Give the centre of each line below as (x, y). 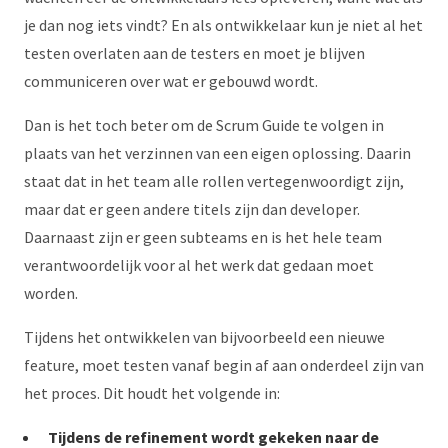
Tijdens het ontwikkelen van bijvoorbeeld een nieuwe (204, 337)
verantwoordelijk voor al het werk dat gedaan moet (199, 265)
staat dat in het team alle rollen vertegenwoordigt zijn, (214, 181)
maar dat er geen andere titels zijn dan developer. (192, 209)
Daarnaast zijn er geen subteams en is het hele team (203, 237)
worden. (51, 293)
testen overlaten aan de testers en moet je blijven (194, 53)
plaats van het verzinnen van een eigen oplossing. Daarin (217, 153)
